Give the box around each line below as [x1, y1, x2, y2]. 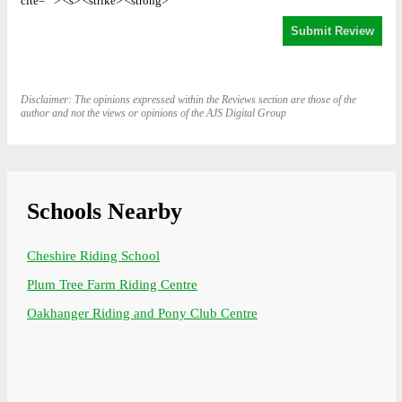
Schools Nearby [27, 198, 182, 225]
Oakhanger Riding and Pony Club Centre [27, 306, 258, 321]
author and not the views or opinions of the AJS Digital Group [20, 107, 286, 120]
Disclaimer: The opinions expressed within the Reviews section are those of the [20, 93, 356, 107]
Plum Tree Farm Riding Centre [27, 277, 197, 293]
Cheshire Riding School [27, 249, 160, 264]
